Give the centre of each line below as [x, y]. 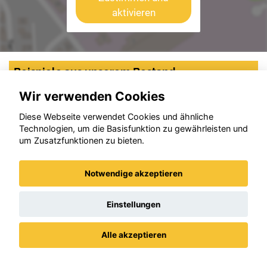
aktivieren [133, 12]
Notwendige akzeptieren [133, 174]
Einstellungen [133, 204]
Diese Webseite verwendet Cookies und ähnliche [116, 117]
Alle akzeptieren [133, 235]
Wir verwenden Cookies [92, 96]
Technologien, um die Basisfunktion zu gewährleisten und [133, 129]
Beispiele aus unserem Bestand [95, 72]
